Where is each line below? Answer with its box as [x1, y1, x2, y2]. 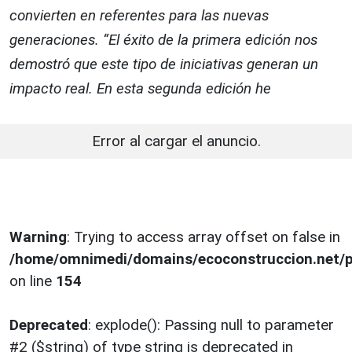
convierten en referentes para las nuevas [9, 6, 269, 25]
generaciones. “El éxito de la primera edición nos [9, 31, 317, 49]
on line [9, 272, 56, 291]
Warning [9, 228, 67, 247]
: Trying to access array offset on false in [67, 228, 340, 247]
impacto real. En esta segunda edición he [9, 79, 271, 98]
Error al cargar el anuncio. [91, 132, 261, 151]
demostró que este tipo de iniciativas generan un [9, 55, 318, 74]
